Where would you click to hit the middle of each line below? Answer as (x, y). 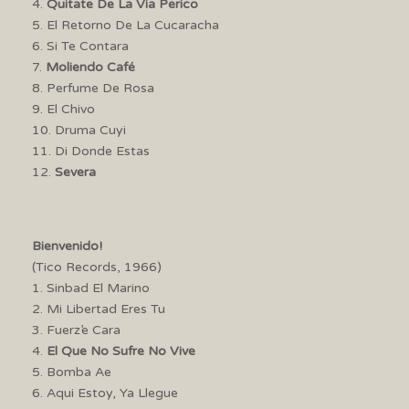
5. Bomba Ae (72, 372)
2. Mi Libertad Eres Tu (99, 309)
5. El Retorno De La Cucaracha (126, 25)
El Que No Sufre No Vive (121, 351)
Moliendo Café (90, 67)
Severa (75, 172)
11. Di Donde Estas (91, 151)
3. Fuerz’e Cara (76, 330)
